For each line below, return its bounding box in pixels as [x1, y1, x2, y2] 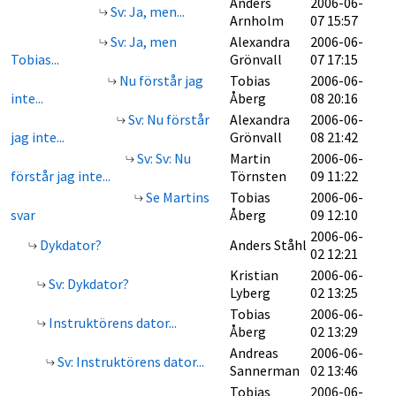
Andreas [230, 344, 278, 362]
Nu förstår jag [117, 72, 203, 89]
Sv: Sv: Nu [134, 149, 191, 167]
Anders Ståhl [230, 236, 307, 254]
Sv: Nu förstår [126, 110, 209, 128]
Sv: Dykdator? [46, 275, 129, 293]
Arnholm [230, 11, 284, 29]
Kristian [230, 266, 278, 284]
